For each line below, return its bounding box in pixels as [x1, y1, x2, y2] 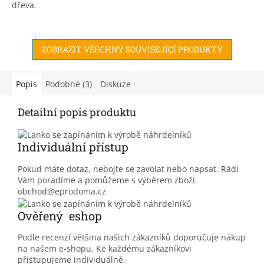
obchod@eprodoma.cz [18, 185, 106, 197]
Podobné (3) [45, 78, 92, 90]
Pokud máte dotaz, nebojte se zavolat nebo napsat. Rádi [18, 163, 239, 174]
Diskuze [100, 78, 131, 90]
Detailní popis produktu [18, 104, 136, 119]
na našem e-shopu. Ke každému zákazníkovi [18, 243, 192, 255]
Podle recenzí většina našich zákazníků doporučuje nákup [18, 232, 246, 243]
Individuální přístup [18, 139, 128, 155]
